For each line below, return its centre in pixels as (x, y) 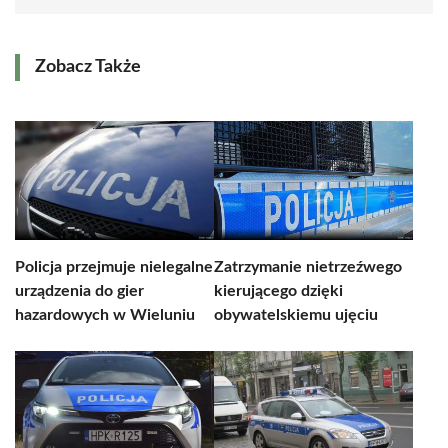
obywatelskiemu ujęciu (296, 315)
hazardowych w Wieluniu (105, 315)
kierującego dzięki (278, 291)
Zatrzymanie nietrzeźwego (308, 267)
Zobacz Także (88, 67)
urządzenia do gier (79, 291)
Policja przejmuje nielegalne (114, 267)
